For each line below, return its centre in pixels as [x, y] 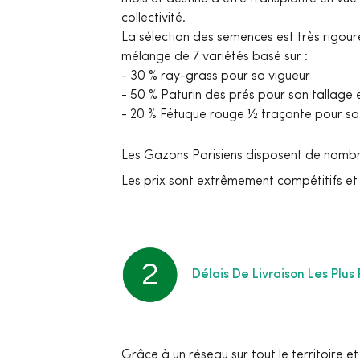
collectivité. [153, 19]
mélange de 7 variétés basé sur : [215, 57]
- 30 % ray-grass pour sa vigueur [216, 77]
